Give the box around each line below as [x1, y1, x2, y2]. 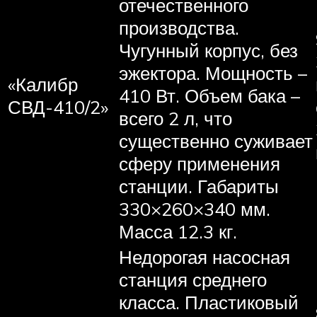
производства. [119, 16, 239, 39]
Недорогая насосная [119, 245, 290, 268]
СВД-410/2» [8, 95, 108, 118]
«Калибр [8, 72, 78, 96]
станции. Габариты [119, 174, 279, 197]
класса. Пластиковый [119, 290, 299, 313]
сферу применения [119, 151, 280, 175]
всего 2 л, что [119, 106, 232, 129]
